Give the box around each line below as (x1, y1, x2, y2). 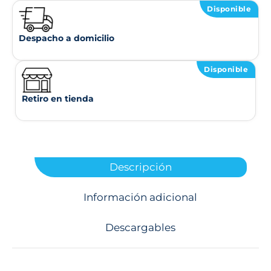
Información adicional (83, 191, 198, 203)
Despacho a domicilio (19, 33, 114, 44)
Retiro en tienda (22, 93, 94, 104)
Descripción (109, 161, 172, 173)
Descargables (105, 221, 176, 233)
